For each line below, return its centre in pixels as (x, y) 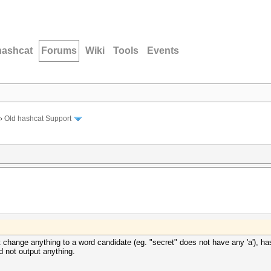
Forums (59, 51)
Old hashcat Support (38, 119)
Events (163, 51)
